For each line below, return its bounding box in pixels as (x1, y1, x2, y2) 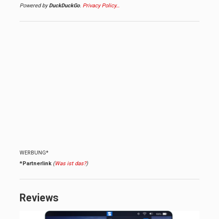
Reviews (20, 191, 59, 204)
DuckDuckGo (49, 2, 80, 9)
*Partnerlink (20, 160, 51, 167)
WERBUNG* (20, 149, 48, 156)
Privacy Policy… (83, 2, 119, 9)
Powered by (20, 2, 49, 9)
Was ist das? (55, 160, 86, 167)
